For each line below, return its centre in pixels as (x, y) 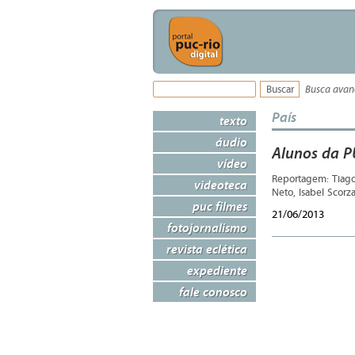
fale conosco (213, 292)
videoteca (221, 185)
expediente (217, 270)
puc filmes (220, 206)
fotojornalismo (207, 227)
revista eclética (207, 249)
